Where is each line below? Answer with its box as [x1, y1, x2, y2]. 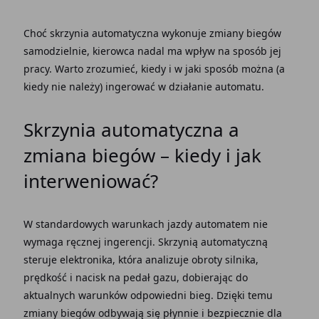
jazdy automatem [167, 217, 250, 231]
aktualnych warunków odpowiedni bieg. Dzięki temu [23, 288, 273, 302]
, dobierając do [176, 271, 248, 284]
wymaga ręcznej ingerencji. [23, 235, 158, 249]
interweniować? [23, 168, 158, 194]
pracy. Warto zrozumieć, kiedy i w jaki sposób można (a [23, 62, 285, 75]
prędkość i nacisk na [23, 271, 123, 284]
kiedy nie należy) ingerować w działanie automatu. [23, 80, 264, 93]
